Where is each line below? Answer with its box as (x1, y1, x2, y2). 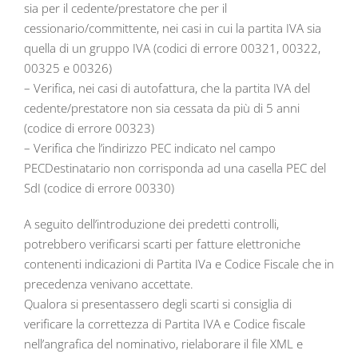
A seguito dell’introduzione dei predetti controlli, (24, 215, 279, 232)
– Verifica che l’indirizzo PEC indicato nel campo (24, 139, 276, 156)
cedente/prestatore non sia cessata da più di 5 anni (24, 99, 300, 116)
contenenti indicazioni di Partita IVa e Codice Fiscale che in (24, 255, 334, 272)
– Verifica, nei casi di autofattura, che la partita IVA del (24, 79, 310, 96)
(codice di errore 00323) (24, 119, 154, 136)
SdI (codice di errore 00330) (24, 179, 174, 196)
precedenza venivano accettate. (24, 275, 193, 292)
